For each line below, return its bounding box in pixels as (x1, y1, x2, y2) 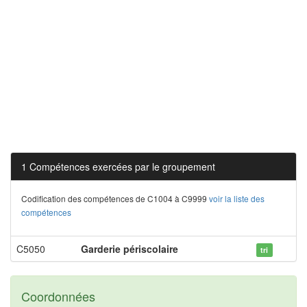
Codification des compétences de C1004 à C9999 (21, 193, 209, 204)
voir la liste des (209, 193, 265, 204)
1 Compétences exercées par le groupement (21, 160, 215, 173)
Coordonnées (21, 287, 95, 305)
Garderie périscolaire (81, 242, 178, 256)
